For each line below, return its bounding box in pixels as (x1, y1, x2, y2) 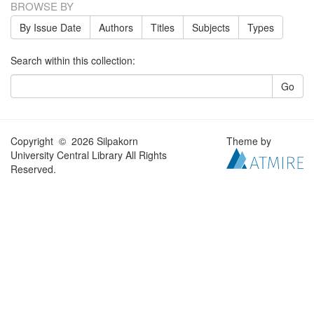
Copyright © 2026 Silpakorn (11, 134, 138, 148)
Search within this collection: (11, 53, 135, 67)
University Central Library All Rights (11, 148, 167, 162)
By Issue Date (20, 20, 81, 34)
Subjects (192, 20, 230, 34)
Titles (151, 20, 175, 34)
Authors (99, 20, 133, 34)
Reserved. (11, 162, 56, 176)
